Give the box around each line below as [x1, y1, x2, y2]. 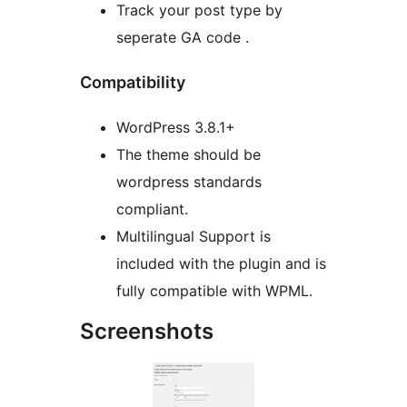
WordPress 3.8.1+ [116, 118, 235, 137]
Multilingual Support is [116, 227, 271, 246]
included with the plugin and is [116, 254, 326, 273]
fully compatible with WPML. [116, 282, 313, 301]
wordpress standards [116, 173, 262, 192]
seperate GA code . [116, 28, 249, 47]
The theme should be [116, 145, 261, 164]
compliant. [116, 200, 188, 219]
